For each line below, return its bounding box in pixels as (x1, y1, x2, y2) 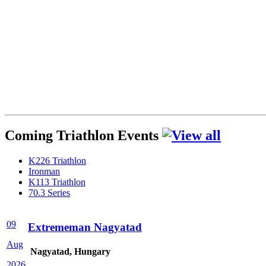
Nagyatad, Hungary (28, 246, 110, 257)
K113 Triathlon (28, 177, 85, 188)
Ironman (28, 166, 60, 177)
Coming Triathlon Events (5, 128, 162, 144)
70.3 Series (28, 188, 70, 198)
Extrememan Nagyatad (28, 221, 142, 233)
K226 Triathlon (28, 156, 86, 166)
